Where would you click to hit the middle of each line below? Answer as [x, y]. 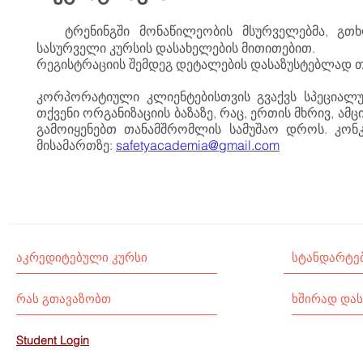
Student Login [53, 340]
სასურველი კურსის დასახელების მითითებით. [176, 48]
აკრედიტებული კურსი [82, 257]
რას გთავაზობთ [64, 299]
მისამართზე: [76, 145]
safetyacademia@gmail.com [198, 145]
